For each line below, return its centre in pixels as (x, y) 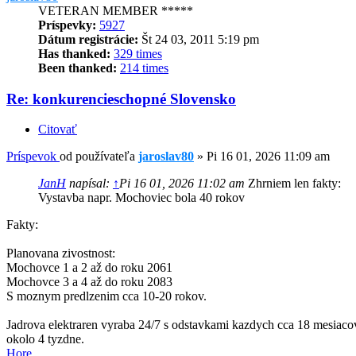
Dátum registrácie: (88, 39)
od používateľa (99, 157)
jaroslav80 (166, 157)
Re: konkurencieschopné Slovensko (121, 99)
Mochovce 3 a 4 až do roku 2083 (89, 282)
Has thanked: (74, 53)
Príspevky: (67, 25)
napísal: (89, 184)
